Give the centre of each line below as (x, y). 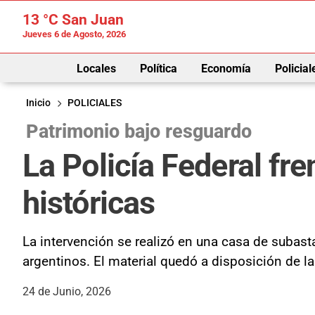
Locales (96, 68)
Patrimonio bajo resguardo (139, 131)
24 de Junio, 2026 (67, 291)
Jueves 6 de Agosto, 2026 (74, 34)
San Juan (91, 20)
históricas (89, 202)
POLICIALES (95, 103)
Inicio (38, 103)
